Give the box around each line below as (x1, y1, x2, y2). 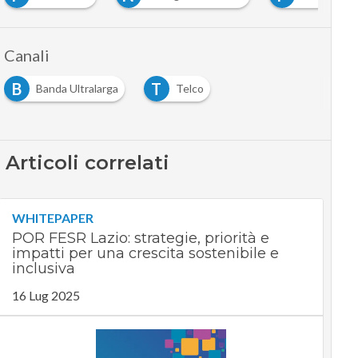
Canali (3, 46, 50, 66)
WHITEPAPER (11, 210, 93, 226)
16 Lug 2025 (11, 288, 80, 304)
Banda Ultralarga (35, 82, 118, 96)
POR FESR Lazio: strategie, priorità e (11, 229, 269, 248)
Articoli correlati (6, 151, 170, 175)
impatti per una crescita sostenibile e (11, 245, 279, 263)
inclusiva (11, 260, 75, 278)
